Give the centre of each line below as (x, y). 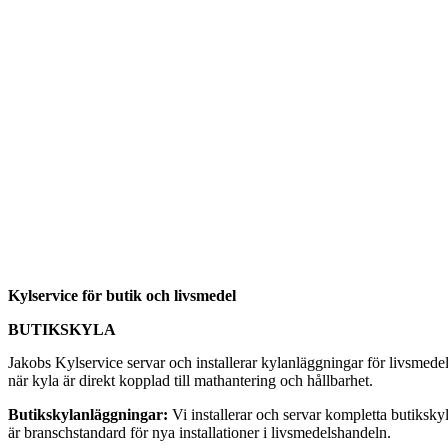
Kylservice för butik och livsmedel (122, 296)
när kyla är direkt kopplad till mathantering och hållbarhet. (190, 381)
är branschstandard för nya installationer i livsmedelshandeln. (199, 433)
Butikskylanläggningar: (88, 415)
